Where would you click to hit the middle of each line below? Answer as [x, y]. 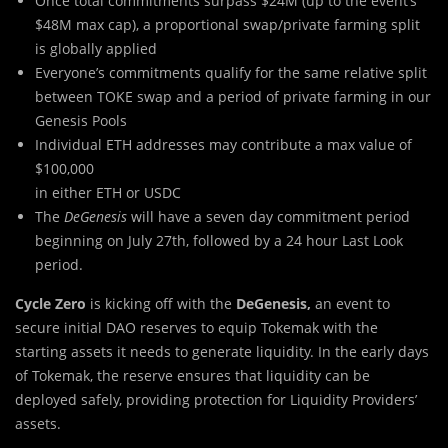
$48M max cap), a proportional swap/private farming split [227, 24]
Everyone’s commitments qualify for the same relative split [231, 72]
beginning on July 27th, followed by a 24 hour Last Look [219, 240]
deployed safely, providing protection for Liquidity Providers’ [216, 399]
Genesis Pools [81, 120]
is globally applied [96, 48]
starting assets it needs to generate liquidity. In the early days [222, 351]
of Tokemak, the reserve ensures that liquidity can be [192, 375]
